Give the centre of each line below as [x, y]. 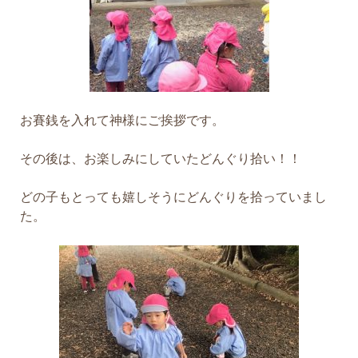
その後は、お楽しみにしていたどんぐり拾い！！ [161, 158]
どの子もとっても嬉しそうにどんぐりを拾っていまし [173, 197]
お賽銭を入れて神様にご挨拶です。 [122, 120]
